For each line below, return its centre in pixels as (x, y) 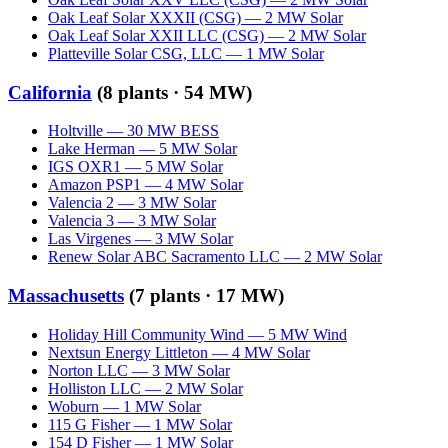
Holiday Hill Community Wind (146, 334)
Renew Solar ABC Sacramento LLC (164, 257)
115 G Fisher (89, 424)
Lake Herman (91, 149)
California (50, 92)
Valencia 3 (81, 221)
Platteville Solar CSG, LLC (135, 54)
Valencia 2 (81, 203)
